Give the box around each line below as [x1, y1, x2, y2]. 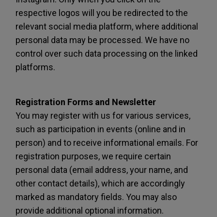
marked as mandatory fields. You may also [15, 192, 177, 202]
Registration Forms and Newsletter [15, 97, 156, 107]
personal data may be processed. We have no [15, 35, 189, 45]
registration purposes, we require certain [15, 151, 171, 161]
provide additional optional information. [15, 205, 164, 216]
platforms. [15, 62, 55, 72]
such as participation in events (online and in [15, 124, 186, 134]
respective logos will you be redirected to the [15, 8, 188, 18]
